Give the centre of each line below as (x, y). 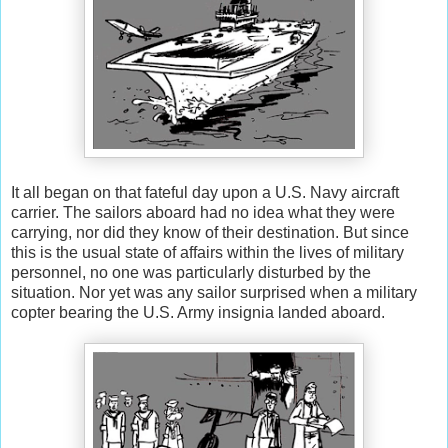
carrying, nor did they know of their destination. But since (210, 232)
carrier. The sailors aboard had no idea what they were (203, 212)
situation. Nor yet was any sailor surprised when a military (214, 292)
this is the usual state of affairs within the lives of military (207, 252)
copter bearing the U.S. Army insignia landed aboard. (198, 312)
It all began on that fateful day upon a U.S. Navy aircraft (205, 192)
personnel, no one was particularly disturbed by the (191, 272)
